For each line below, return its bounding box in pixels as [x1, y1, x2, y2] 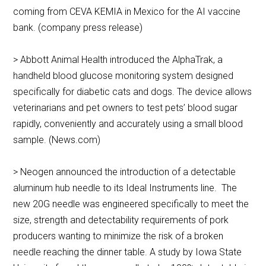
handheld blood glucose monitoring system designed [13, 70, 234, 82]
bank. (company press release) [13, 22, 143, 34]
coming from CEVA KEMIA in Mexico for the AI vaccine [13, 6, 241, 18]
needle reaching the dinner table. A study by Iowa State [13, 246, 242, 258]
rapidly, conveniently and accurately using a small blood [13, 118, 243, 130]
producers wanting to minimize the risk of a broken [13, 230, 224, 242]
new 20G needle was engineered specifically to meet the [13, 198, 249, 210]
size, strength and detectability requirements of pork [13, 214, 229, 226]
